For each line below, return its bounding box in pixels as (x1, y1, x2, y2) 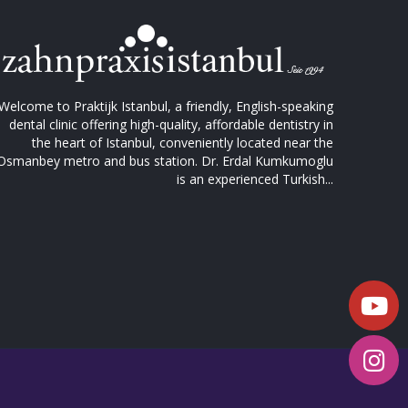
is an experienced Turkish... (176, 169, 333, 188)
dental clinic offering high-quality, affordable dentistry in (8, 115, 333, 133)
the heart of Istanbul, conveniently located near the (31, 133, 333, 151)
